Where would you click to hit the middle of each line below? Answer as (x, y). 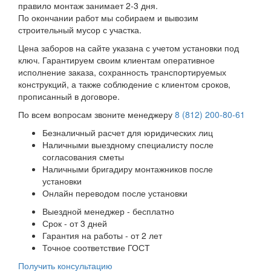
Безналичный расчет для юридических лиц (128, 132)
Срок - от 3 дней (75, 223)
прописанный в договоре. (69, 96)
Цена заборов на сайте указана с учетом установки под (129, 47)
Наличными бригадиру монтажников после (128, 168)
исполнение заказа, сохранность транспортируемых (122, 72)
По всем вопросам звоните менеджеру (96, 114)
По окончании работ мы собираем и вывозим (108, 17)
